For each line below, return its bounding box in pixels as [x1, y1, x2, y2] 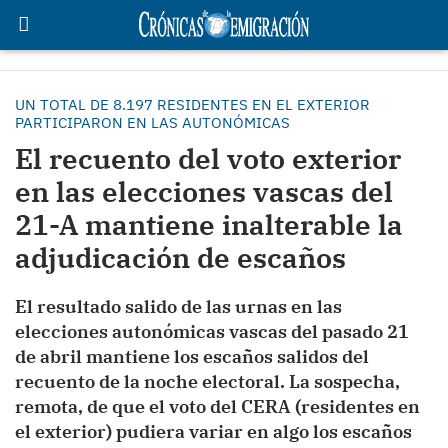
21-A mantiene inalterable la [15, 206, 403, 243]
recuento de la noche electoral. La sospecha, [15, 370, 400, 393]
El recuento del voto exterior [15, 140, 401, 177]
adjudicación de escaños [15, 239, 346, 276]
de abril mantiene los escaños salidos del [15, 345, 369, 368]
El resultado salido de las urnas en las [15, 295, 342, 318]
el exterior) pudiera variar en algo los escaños [15, 420, 412, 443]
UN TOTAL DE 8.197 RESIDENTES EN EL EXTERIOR [15, 95, 370, 114]
